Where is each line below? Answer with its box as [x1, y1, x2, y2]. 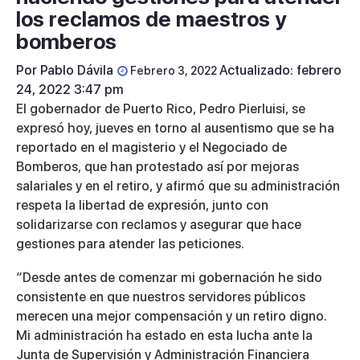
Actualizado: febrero [219, 63, 342, 79]
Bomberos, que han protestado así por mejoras [16, 159, 299, 175]
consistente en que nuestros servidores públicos [16, 289, 305, 305]
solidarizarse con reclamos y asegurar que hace [16, 217, 301, 233]
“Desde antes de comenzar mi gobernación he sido [16, 270, 322, 286]
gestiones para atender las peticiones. [16, 236, 244, 252]
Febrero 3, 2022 [130, 64, 219, 78]
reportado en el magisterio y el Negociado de [16, 140, 287, 156]
